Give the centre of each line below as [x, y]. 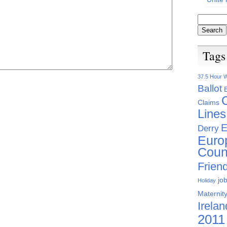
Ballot [210, 89]
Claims [209, 103]
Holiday [207, 181]
